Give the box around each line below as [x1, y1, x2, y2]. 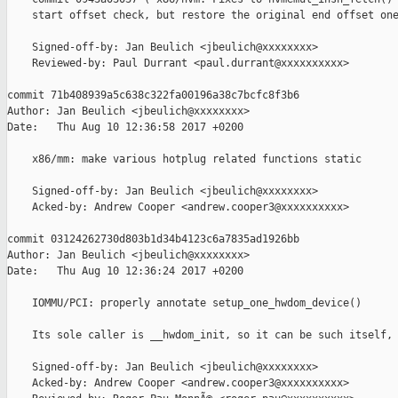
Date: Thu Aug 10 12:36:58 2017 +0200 [7, 121, 243, 134]
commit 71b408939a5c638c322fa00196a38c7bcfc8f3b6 [7, 89, 299, 102]
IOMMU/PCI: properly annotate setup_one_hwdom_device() [7, 297, 362, 310]
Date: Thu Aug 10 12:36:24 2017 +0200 [7, 265, 243, 278]
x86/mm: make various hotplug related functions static [7, 153, 362, 166]
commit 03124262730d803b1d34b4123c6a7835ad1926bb [7, 233, 299, 246]
